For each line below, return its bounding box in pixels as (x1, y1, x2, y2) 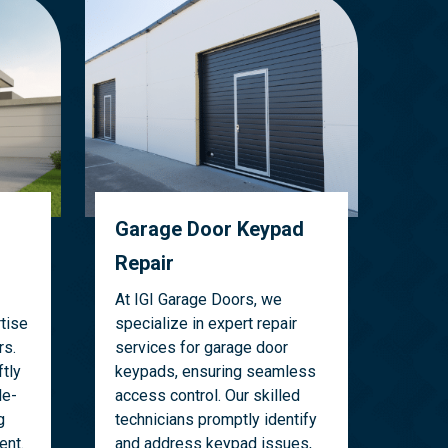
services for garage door (114, 338, 288, 358)
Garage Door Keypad (114, 217, 304, 242)
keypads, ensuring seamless (114, 362, 316, 382)
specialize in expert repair (114, 314, 297, 334)
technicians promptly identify (114, 410, 317, 430)
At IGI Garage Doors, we (114, 290, 282, 310)
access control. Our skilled (114, 386, 300, 406)
